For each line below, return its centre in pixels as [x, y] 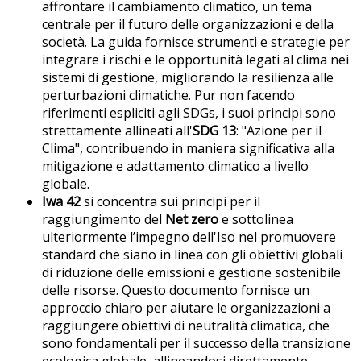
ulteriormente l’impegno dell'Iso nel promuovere [189, 237]
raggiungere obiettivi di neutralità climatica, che [186, 325]
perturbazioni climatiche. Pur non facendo [168, 95]
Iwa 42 [61, 201]
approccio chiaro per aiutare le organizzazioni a [186, 307]
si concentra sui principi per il [172, 201]
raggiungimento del [104, 219]
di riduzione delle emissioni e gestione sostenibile [191, 272]
